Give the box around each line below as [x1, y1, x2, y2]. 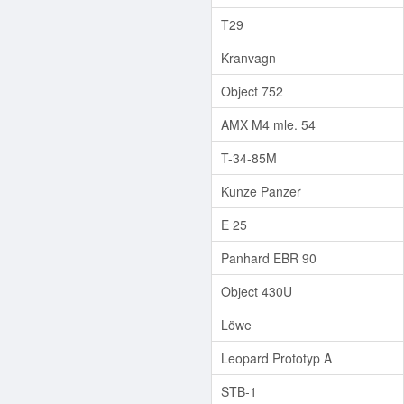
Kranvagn [221, 48, 276, 67]
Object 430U [221, 281, 292, 300]
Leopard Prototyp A [221, 348, 332, 367]
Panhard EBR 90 [221, 248, 317, 267]
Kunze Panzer [221, 181, 301, 200]
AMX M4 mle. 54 [221, 115, 316, 133]
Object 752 [221, 81, 283, 100]
